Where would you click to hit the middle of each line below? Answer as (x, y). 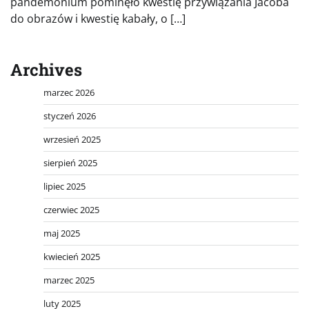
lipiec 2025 (64, 186)
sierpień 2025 (70, 162)
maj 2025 (62, 233)
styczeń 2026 (70, 116)
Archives (46, 69)
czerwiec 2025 (71, 209)
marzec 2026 (69, 92)
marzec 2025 (69, 280)
